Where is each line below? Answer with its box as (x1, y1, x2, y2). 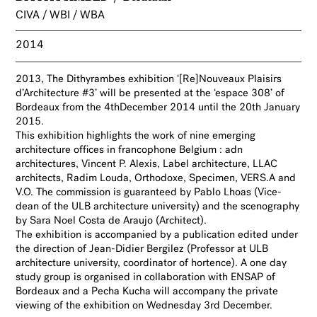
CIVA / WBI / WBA (16, 9, 105, 21)
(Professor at (187, 243, 247, 255)
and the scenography (202, 201, 300, 212)
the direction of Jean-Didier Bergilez (16, 243, 185, 255)
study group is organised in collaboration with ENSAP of (16, 272, 276, 283)
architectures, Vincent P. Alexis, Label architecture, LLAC (16, 158, 278, 170)
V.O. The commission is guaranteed (16, 187, 178, 198)
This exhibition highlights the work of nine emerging (16, 130, 256, 142)
